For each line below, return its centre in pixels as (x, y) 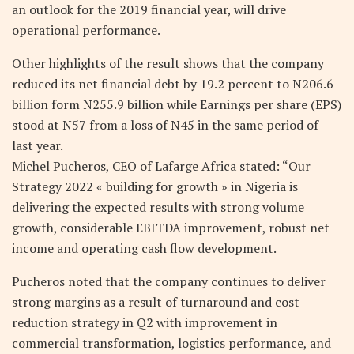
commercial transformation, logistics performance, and (171, 343)
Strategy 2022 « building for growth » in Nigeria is (155, 186)
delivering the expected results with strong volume (158, 207)
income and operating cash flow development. (144, 248)
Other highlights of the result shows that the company (168, 63)
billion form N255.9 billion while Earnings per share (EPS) (177, 104)
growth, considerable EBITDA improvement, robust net (171, 227)
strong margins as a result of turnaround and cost (156, 301)
